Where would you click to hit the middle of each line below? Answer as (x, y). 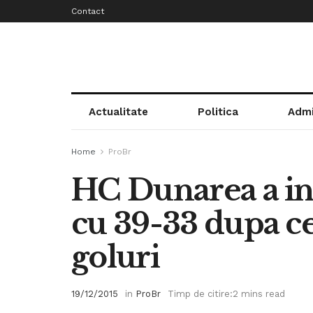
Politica (218, 112)
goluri (115, 257)
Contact (88, 11)
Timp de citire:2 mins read (226, 293)
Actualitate (118, 112)
